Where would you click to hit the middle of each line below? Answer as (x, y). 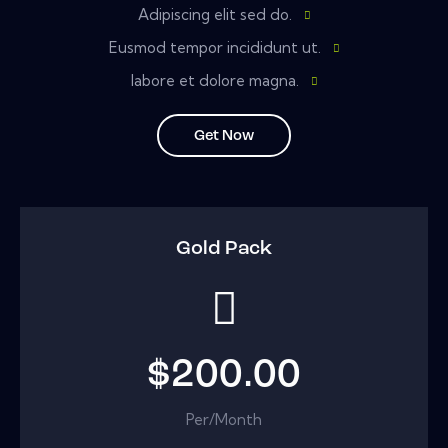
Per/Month (224, 419)
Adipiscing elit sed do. (214, 15)
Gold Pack (224, 249)
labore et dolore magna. (214, 81)
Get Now (224, 137)
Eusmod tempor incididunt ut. (214, 48)
